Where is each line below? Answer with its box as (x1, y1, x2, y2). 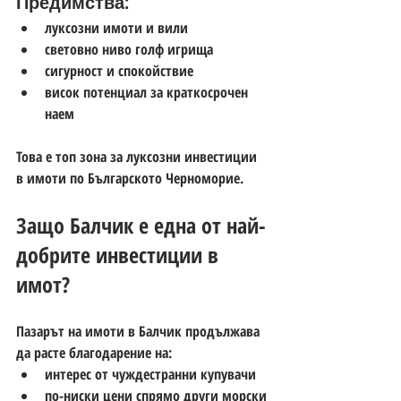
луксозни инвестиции (126, 146, 260, 166)
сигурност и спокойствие (45, 60, 193, 81)
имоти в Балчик (85, 320, 182, 341)
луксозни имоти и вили (45, 17, 188, 38)
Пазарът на (16, 320, 85, 341)
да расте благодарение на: (16, 342, 172, 363)
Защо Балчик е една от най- (16, 209, 266, 240)
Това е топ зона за (16, 146, 126, 166)
